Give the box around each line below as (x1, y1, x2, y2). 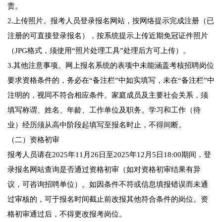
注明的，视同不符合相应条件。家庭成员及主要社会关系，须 (7, 91, 208, 100)
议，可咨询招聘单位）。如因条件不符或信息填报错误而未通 (7, 180, 208, 189)
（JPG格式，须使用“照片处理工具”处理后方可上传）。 (7, 47, 190, 55)
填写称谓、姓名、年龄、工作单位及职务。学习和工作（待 (7, 106, 201, 114)
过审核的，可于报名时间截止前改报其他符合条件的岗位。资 (7, 195, 208, 204)
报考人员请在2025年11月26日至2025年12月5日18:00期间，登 (7, 151, 211, 159)
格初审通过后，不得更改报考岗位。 (7, 210, 126, 219)
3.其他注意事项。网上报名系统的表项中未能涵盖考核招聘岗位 (7, 61, 214, 70)
